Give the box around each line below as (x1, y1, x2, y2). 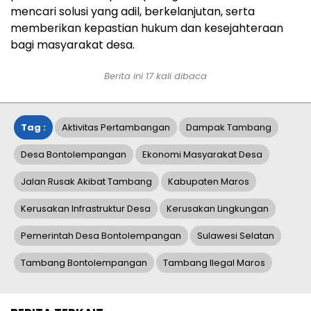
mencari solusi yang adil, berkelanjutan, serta (10, 3, 255, 20)
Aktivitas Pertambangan (62, 121, 170, 135)
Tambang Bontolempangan (21, 256, 147, 270)
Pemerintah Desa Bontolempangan (21, 229, 181, 243)
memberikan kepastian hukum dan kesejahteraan (10, 20, 283, 37)
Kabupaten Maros (168, 175, 249, 189)
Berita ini (104, 69, 146, 83)
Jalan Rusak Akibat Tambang (21, 175, 152, 189)
